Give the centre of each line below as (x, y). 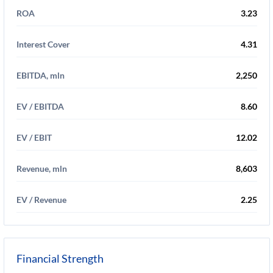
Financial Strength (60, 258)
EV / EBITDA (40, 106)
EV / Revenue (41, 200)
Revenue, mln (42, 168)
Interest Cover (43, 44)
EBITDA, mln (41, 75)
